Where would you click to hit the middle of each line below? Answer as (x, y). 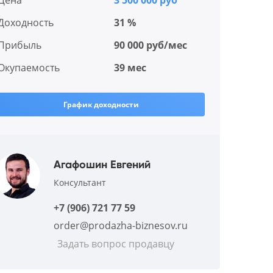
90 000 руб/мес (149, 45)
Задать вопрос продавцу (115, 244)
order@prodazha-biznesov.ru (120, 225)
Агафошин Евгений (102, 165)
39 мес (129, 68)
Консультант (80, 183)
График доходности (101, 105)
